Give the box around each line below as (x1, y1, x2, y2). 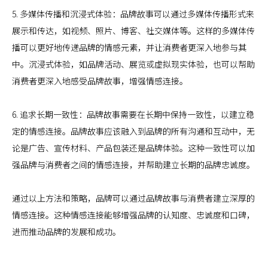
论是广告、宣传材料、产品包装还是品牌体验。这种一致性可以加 (12, 142, 255, 154)
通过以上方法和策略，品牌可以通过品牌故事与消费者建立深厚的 (12, 192, 255, 204)
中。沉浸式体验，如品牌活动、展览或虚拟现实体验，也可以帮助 (12, 58, 255, 70)
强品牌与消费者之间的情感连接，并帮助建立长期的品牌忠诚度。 (12, 159, 255, 170)
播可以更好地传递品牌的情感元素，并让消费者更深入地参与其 (12, 41, 246, 53)
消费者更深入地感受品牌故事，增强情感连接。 (12, 75, 188, 87)
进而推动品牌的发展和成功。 (12, 226, 121, 237)
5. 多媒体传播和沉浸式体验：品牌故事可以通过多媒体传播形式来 (12, 8, 254, 20)
